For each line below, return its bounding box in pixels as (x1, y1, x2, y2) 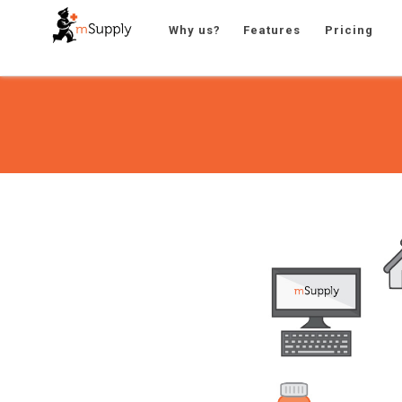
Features (243, 23, 301, 37)
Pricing (325, 23, 374, 37)
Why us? (169, 23, 222, 37)
